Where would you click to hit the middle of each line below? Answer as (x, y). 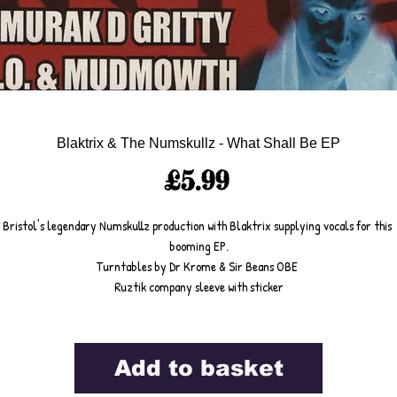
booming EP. (198, 246)
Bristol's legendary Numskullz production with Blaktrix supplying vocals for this (197, 226)
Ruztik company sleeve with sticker (198, 287)
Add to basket (198, 368)
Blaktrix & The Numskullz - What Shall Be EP (198, 143)
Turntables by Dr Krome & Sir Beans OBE (198, 266)
